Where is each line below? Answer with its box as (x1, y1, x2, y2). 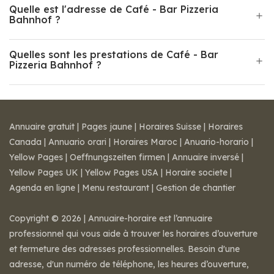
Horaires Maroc (113, 136, 177, 147)
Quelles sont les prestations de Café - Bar (9, 48, 218, 61)
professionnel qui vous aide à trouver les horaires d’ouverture (9, 228, 257, 239)
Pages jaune (81, 121, 132, 132)
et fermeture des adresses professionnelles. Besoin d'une (9, 243, 240, 254)
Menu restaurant (82, 182, 149, 193)
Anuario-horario (184, 136, 249, 147)
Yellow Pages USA (85, 167, 158, 178)
